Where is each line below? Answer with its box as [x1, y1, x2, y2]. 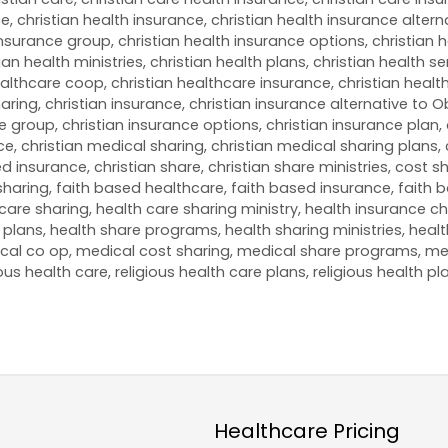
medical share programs [237, 240, 418, 261]
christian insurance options [62, 114, 259, 135]
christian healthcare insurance [111, 72, 331, 93]
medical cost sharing [76, 240, 230, 261]
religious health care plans [115, 261, 306, 282]
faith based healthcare [56, 177, 224, 198]
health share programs [50, 219, 218, 240]
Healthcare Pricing [214, 416, 400, 445]
